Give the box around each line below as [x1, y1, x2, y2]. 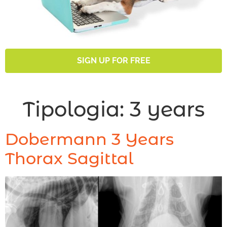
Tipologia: [22, 96, 130, 122]
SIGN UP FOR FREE [77, 55, 150, 65]
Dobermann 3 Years [5, 129, 174, 149]
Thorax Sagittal [5, 148, 133, 168]
